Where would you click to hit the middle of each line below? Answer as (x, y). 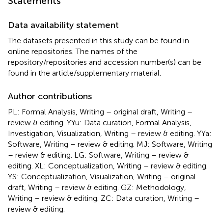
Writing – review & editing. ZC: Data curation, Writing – (104, 198)
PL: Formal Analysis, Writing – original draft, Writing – (100, 111)
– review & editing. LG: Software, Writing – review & (98, 155)
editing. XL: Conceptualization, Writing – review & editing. (108, 165)
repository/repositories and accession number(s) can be (105, 62)
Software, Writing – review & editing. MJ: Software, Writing (110, 144)
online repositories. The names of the (73, 51)
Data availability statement (63, 25)
